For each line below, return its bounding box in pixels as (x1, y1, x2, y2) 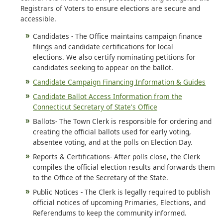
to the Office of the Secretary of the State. (33, 172, 170, 182)
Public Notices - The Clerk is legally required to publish (33, 187, 210, 197)
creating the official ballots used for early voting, (33, 126, 191, 136)
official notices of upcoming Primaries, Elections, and (33, 197, 206, 207)
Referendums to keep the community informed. (33, 208, 187, 218)
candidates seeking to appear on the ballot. (33, 62, 175, 72)
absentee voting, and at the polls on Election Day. (33, 137, 193, 147)
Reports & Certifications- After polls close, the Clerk (33, 151, 200, 161)
